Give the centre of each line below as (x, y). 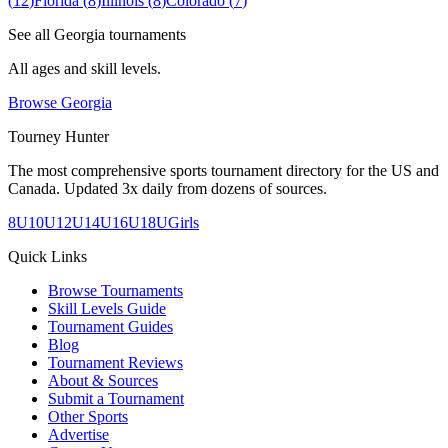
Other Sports (88, 417)
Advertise (78, 435)
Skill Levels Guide (107, 309)
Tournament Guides (110, 327)
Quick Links (47, 257)
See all (31, 35)
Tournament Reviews (115, 363)
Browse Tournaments (115, 291)
